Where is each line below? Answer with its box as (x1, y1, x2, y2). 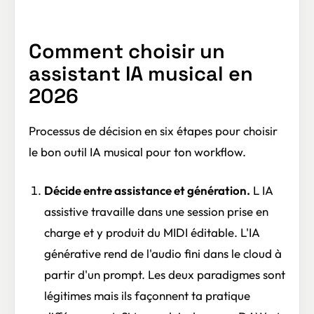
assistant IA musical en (29, 60, 253, 86)
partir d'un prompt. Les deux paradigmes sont (43, 266, 285, 282)
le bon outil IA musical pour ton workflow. (29, 144, 246, 160)
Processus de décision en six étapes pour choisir (29, 123, 278, 139)
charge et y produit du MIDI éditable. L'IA (43, 224, 260, 240)
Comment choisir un (29, 38, 225, 64)
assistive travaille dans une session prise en (43, 203, 268, 219)
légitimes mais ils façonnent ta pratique (43, 287, 250, 303)
